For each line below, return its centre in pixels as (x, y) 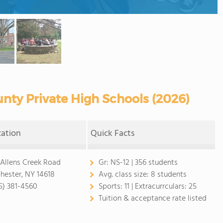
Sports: (111, 187)
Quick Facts (113, 134)
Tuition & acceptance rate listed (152, 199)
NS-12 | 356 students (144, 163)
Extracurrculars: (162, 187)
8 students (168, 175)
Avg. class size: (124, 175)
